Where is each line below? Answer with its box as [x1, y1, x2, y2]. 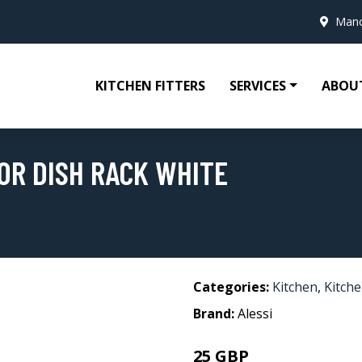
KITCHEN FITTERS [95, 77, 206, 95]
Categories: [193, 278, 269, 296]
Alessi [238, 305, 272, 322]
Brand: [193, 305, 238, 322]
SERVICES [229, 77, 287, 95]
